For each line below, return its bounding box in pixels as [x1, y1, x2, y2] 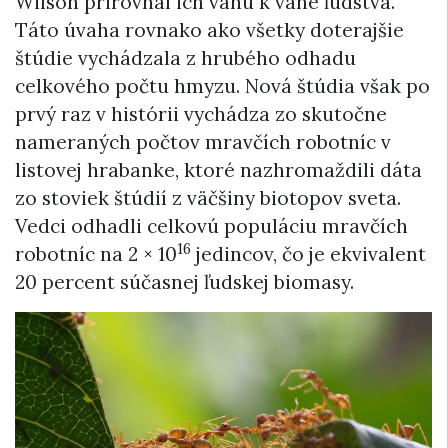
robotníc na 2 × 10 [15, 241, 177, 266]
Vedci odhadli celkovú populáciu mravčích [15, 213, 408, 238]
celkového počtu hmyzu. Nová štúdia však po [15, 73, 430, 98]
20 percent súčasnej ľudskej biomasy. [15, 269, 354, 294]
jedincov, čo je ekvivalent [191, 241, 426, 266]
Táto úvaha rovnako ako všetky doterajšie [15, 17, 404, 42]
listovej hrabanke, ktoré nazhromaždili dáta [15, 157, 422, 182]
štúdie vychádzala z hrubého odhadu [15, 45, 356, 70]
